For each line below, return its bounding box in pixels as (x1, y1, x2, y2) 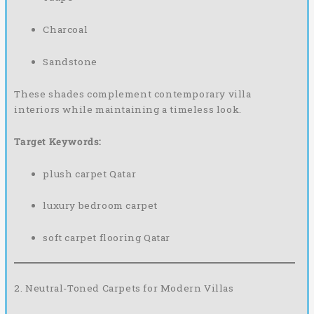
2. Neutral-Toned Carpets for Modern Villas (14, 282, 234, 295)
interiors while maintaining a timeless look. (14, 102, 242, 116)
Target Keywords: (14, 135, 102, 148)
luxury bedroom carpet (43, 199, 158, 212)
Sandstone (43, 55, 97, 68)
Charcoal (43, 22, 88, 36)
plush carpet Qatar (43, 167, 137, 180)
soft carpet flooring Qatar (43, 231, 171, 245)
